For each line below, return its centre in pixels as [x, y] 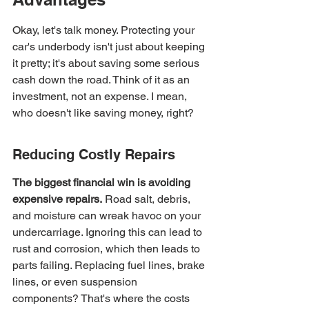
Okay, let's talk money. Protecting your [105, 30]
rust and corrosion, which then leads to [108, 249]
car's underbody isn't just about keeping [110, 47]
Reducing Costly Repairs [94, 154]
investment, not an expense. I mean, [101, 96]
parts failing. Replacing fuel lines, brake [110, 265]
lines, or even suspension [76, 282]
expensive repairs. [57, 199]
